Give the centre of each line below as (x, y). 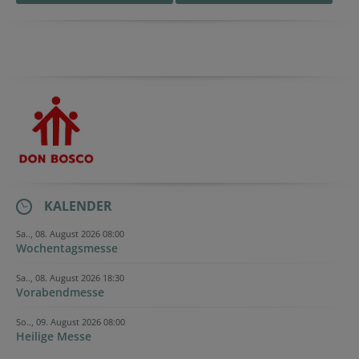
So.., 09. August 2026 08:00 (71, 321)
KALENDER (78, 206)
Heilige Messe (54, 336)
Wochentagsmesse (67, 248)
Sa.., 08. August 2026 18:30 (70, 277)
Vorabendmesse (60, 292)
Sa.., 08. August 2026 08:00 (70, 233)
